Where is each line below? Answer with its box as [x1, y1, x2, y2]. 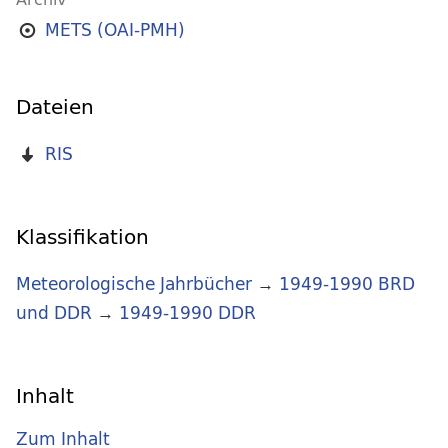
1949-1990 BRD [279, 269, 415, 299]
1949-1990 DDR [119, 298, 256, 328]
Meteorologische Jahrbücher [16, 269, 252, 299]
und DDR [16, 298, 92, 328]
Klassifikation [16, 219, 149, 255]
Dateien [16, 89, 94, 125]
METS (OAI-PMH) [44, 15, 185, 45]
